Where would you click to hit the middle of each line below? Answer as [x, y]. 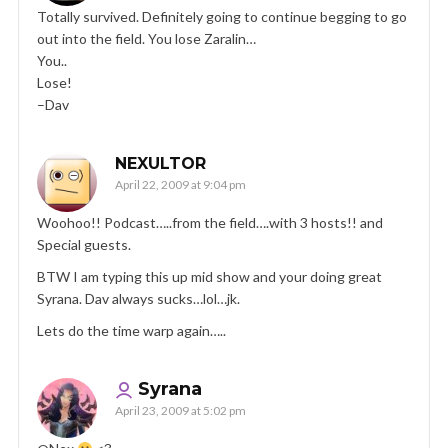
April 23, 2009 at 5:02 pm [180, 411]
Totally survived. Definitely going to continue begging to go [222, 17]
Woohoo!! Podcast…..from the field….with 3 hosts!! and [210, 223]
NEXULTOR [160, 164]
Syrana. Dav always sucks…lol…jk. [138, 299]
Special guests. [84, 245]
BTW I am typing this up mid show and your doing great [209, 277]
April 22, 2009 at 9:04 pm [180, 185]
